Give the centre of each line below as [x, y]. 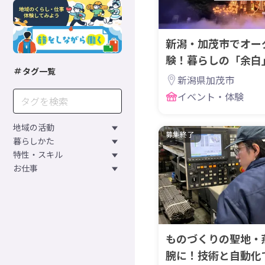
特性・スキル [38, 155]
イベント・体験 [211, 97]
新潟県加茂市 [206, 80]
